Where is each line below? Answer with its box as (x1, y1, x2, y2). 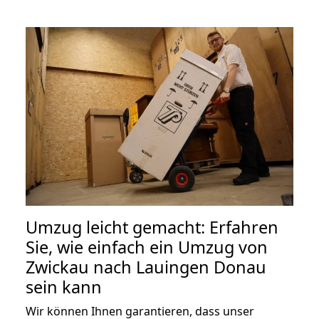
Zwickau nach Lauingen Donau (26, 255, 266, 278)
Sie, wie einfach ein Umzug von (26, 235, 268, 258)
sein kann (26, 275, 102, 298)
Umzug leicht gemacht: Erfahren (26, 215, 278, 239)
